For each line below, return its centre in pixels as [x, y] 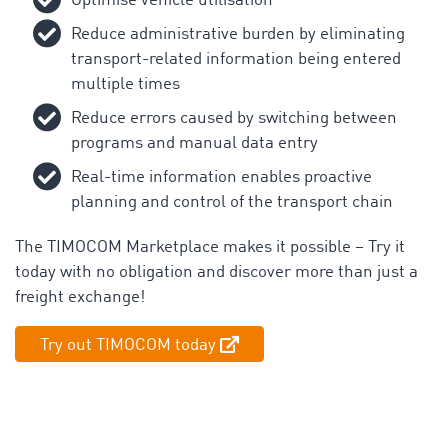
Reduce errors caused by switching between [234, 118]
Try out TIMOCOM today [128, 345]
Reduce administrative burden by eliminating [238, 34]
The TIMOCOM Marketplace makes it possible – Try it [210, 247]
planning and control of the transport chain [232, 202]
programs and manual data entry [194, 143]
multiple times [125, 84]
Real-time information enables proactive [221, 177]
